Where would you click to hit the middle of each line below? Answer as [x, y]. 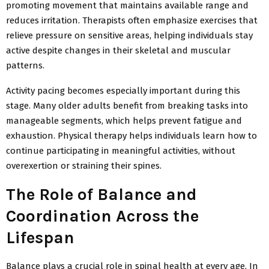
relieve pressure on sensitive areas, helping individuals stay [129, 35]
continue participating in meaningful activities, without [121, 150]
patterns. [25, 65]
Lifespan [40, 237]
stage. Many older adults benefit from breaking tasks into [127, 105]
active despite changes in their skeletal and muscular [118, 50]
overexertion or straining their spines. [84, 165]
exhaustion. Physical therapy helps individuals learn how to [131, 135]
